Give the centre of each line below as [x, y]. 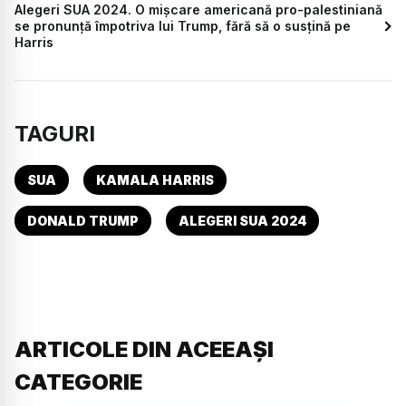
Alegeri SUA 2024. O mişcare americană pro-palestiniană [198, 10]
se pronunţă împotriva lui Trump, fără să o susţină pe [183, 26]
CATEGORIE [78, 382]
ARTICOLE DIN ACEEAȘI [144, 350]
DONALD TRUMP [83, 221]
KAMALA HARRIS [155, 180]
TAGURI [55, 134]
